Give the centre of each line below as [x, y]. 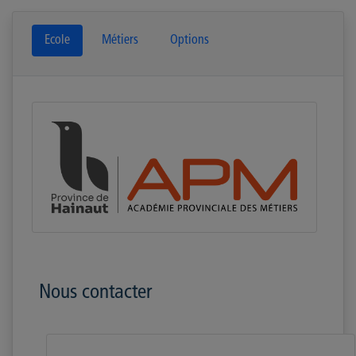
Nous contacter [95, 292]
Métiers [120, 41]
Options [190, 41]
